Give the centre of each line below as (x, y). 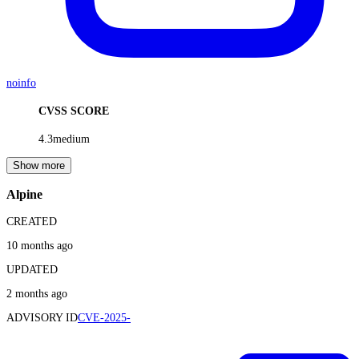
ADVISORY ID (42, 318)
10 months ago (40, 246)
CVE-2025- (104, 318)
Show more (39, 165)
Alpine (24, 194)
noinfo (21, 83)
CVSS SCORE (74, 111)
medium (71, 139)
